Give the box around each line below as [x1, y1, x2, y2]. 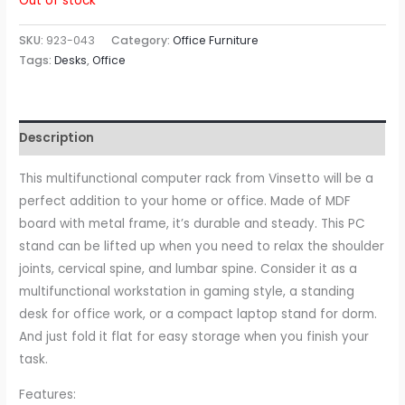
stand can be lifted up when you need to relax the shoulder [19, 238, 385, 256]
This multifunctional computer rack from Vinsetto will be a [19, 170, 374, 188]
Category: [111, 33, 174, 49]
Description [19, 128, 95, 146]
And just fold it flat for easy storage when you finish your [19, 328, 370, 346]
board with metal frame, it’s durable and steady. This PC [19, 215, 366, 233]
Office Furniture [173, 33, 259, 49]
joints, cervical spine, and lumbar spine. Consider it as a [19, 260, 358, 278]
